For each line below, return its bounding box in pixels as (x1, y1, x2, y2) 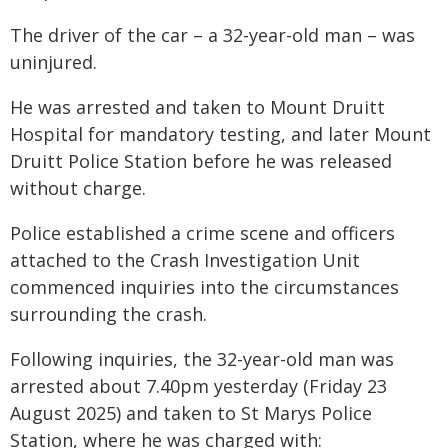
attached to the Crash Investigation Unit (10, 248, 360, 272)
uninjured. (10, 50, 97, 74)
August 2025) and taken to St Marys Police (10, 401, 372, 425)
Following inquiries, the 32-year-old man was (10, 347, 394, 371)
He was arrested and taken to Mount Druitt (10, 95, 385, 119)
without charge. (10, 176, 146, 200)
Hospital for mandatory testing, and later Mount (10, 122, 431, 146)
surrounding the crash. (10, 302, 207, 326)
